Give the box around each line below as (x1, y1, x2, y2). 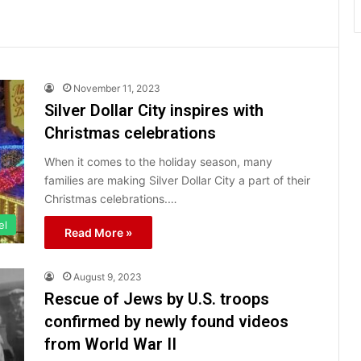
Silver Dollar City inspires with (44, 100, 263, 120)
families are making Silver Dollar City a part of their (44, 172, 310, 187)
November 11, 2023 (73, 81, 160, 94)
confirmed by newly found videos (44, 311, 288, 331)
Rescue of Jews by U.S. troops (44, 288, 269, 309)
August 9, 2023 (73, 270, 142, 283)
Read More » (64, 225, 132, 239)
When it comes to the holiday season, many (44, 154, 272, 168)
